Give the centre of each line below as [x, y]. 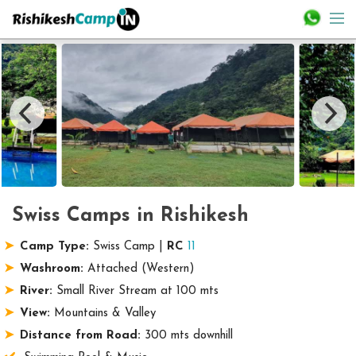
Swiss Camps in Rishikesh [130, 216]
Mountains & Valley [103, 313]
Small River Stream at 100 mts [135, 291]
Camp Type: [54, 247]
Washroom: [51, 269]
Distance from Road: [80, 336]
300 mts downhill [186, 336]
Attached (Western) [139, 269]
